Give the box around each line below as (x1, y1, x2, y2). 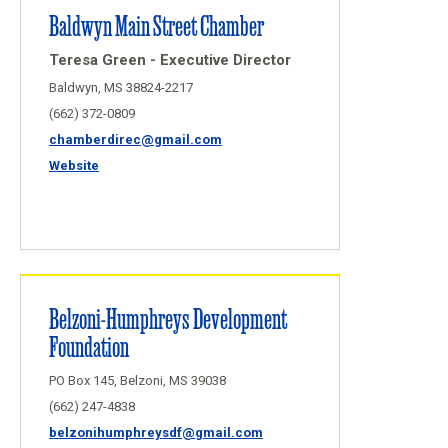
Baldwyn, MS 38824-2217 (49, 80, 193, 95)
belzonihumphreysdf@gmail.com (49, 425, 263, 440)
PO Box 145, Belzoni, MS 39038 (49, 373, 226, 388)
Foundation (49, 328, 129, 363)
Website (49, 158, 99, 173)
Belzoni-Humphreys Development (49, 300, 287, 335)
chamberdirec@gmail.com (49, 132, 222, 147)
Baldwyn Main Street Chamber (49, 7, 264, 42)
